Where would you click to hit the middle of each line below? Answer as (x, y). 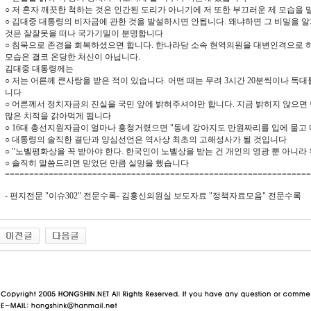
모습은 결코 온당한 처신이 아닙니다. (72, 57)
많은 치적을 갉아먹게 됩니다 (58, 116)
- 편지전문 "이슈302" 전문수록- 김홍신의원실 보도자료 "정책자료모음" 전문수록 (153, 196)
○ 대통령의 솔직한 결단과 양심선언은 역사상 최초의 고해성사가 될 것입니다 (145, 140)
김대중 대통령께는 (39, 69)
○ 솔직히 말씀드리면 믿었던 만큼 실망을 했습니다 (96, 163)
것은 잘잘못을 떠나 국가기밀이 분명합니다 (84, 33)
